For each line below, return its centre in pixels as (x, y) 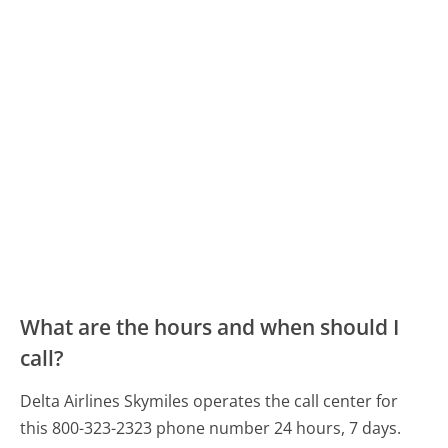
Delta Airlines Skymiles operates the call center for (209, 400)
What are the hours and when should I (210, 326)
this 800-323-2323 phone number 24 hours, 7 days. (211, 427)
